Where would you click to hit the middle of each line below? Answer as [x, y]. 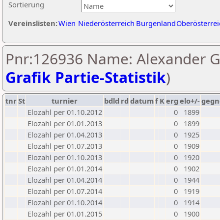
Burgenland [156, 23]
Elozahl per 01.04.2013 [65, 135]
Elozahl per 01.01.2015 [65, 214]
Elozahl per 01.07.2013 [65, 146]
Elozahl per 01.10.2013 [65, 157]
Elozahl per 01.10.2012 [65, 112]
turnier [65, 101]
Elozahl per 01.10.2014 [65, 202]
